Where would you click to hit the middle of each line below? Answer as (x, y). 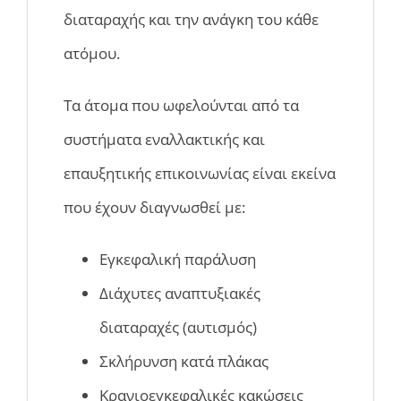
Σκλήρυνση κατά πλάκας (184, 362)
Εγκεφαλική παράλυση (178, 260)
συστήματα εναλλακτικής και (164, 140)
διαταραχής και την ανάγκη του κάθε (191, 20)
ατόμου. (92, 54)
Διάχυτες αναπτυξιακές (180, 294)
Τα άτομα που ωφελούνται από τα (181, 106)
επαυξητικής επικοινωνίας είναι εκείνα (200, 174)
